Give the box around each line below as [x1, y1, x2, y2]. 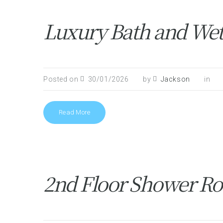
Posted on [43, 75, 80, 83]
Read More [59, 109, 91, 116]
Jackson [160, 75, 190, 83]
